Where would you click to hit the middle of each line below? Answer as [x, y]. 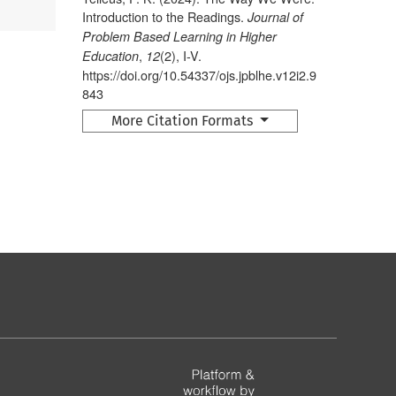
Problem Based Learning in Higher [180, 36]
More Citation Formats [184, 120]
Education [111, 55]
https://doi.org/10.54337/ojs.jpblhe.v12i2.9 [200, 74]
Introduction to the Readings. [165, 16]
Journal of [276, 16]
